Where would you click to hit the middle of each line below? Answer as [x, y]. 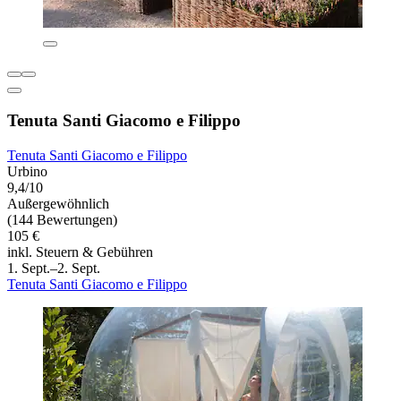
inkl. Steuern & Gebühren [80, 252]
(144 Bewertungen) [62, 219]
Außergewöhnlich [58, 203]
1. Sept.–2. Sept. [54, 268]
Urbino [27, 171]
